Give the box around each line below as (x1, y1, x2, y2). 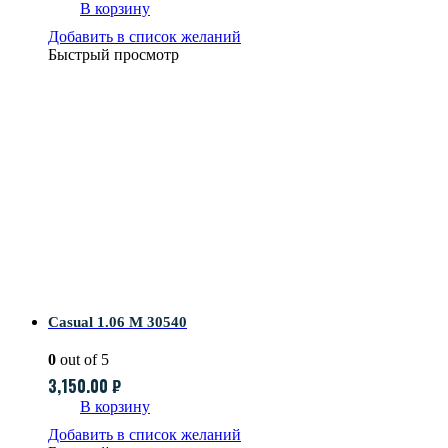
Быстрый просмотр (48, 45, 179, 63)
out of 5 (56, 350, 109, 368)
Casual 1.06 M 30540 (48, 313, 187, 330)
